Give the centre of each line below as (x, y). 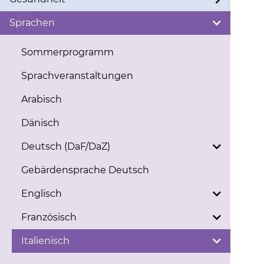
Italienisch (45, 241)
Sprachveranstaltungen (77, 76)
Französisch (49, 217)
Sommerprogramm (67, 52)
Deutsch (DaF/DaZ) (66, 146)
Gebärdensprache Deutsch (85, 170)
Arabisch (42, 99)
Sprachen (32, 23)
